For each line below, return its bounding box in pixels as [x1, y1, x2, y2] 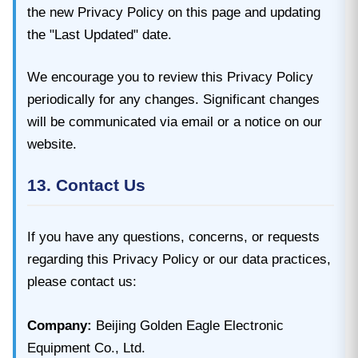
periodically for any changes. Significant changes [27, 91, 320, 107]
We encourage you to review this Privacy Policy [27, 69, 313, 85]
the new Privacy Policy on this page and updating [27, 4, 320, 20]
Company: [27, 317, 92, 333]
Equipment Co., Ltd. [27, 340, 145, 356]
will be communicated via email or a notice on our [27, 113, 322, 129]
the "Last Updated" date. [27, 26, 172, 42]
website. [27, 136, 77, 152]
